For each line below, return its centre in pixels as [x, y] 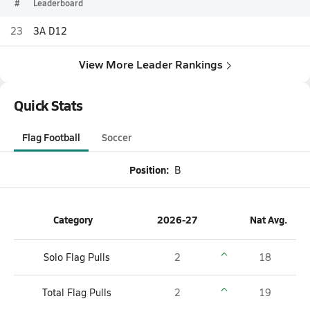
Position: [149, 170]
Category [73, 219]
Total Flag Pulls [76, 292]
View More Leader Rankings [151, 64]
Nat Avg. [268, 219]
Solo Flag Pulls [76, 257]
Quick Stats [48, 105]
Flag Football [51, 137]
